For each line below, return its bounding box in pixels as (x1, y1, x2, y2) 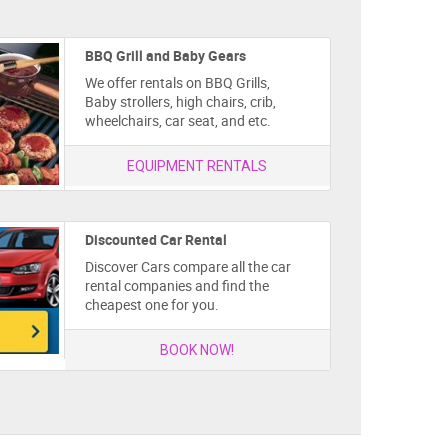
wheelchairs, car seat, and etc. (84, 111, 271, 130)
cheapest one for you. (84, 294, 219, 314)
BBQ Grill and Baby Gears (84, 46, 246, 65)
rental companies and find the (84, 275, 269, 295)
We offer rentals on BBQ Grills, (84, 73, 270, 92)
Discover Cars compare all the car (84, 256, 291, 276)
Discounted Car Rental (84, 229, 227, 249)
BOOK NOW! (160, 341, 235, 358)
